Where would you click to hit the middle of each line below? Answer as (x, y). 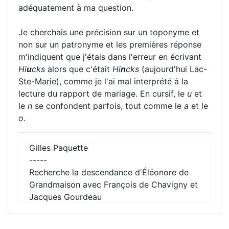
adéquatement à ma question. (76, 7)
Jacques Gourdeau (65, 197)
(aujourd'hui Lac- (173, 69)
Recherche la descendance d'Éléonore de (109, 172)
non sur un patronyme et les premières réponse (110, 44)
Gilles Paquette (59, 147)
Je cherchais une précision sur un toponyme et (109, 32)
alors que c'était (79, 69)
